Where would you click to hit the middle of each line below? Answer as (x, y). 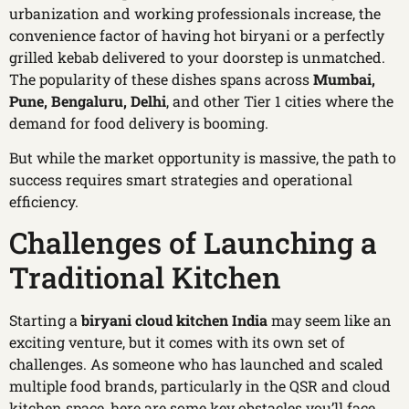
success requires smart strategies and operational (181, 180)
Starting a (45, 320)
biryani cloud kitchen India (174, 320)
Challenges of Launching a (193, 243)
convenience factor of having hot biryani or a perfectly (197, 35)
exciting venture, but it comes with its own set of (177, 342)
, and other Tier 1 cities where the (280, 100)
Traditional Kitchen (145, 278)
